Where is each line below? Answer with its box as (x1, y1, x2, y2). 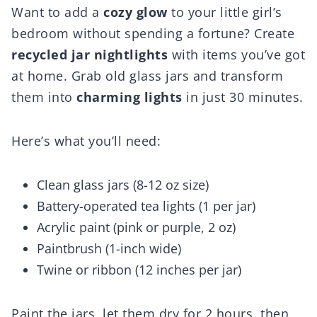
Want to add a (11, 4, 103, 21)
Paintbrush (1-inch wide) (37, 240, 181, 258)
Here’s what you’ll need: (11, 132, 161, 150)
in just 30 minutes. (182, 88, 304, 106)
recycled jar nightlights (11, 46, 168, 64)
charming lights (76, 88, 183, 106)
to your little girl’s (167, 4, 282, 21)
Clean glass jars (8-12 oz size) (37, 176, 209, 194)
